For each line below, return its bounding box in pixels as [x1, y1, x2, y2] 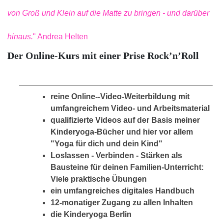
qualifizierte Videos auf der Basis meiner [51, 115, 200, 124]
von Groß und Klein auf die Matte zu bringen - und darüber [7, 9, 209, 18]
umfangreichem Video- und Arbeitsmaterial [51, 104, 210, 112]
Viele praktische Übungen [51, 174, 147, 183]
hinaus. [7, 32, 33, 41]
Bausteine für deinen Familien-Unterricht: [51, 163, 204, 171]
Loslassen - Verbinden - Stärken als [51, 151, 182, 160]
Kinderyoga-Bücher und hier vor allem [51, 127, 193, 136]
